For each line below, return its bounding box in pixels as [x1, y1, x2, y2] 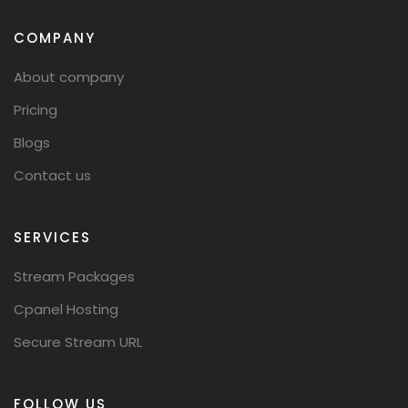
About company [14, 67, 124, 87]
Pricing [14, 100, 57, 119]
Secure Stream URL [14, 332, 142, 352]
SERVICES [14, 228, 91, 247]
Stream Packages [14, 267, 135, 286]
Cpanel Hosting [14, 300, 118, 319]
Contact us [14, 166, 91, 185]
